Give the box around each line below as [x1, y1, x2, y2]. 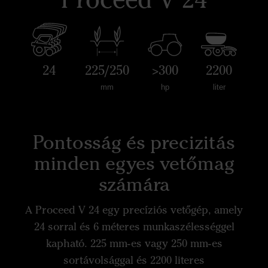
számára [98, 172, 170, 196]
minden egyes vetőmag [33, 151, 234, 175]
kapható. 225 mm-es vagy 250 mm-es [45, 237, 223, 250]
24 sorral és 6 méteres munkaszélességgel [33, 220, 234, 233]
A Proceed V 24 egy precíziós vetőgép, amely [25, 203, 243, 217]
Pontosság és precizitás [33, 130, 235, 154]
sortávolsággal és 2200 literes [63, 254, 205, 267]
